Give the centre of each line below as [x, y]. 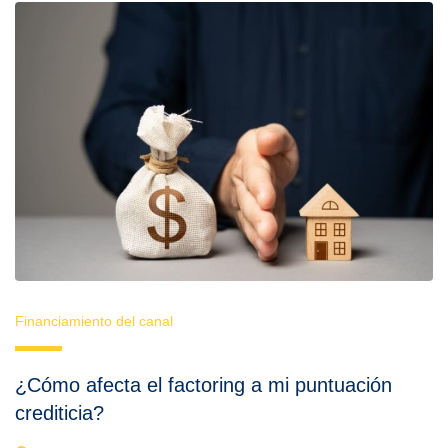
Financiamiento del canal [94, 320]
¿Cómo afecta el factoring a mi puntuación [203, 384]
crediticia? [59, 412]
